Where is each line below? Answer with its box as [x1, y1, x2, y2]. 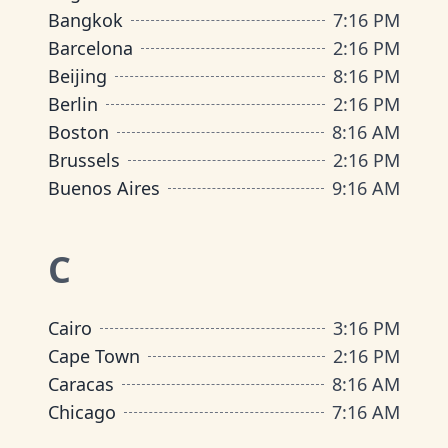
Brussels [48, 148, 120, 172]
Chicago [48, 400, 116, 424]
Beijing [48, 64, 107, 88]
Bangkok [48, 8, 123, 32]
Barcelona [48, 36, 133, 60]
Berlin [48, 92, 98, 116]
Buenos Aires [48, 176, 160, 200]
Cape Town [48, 344, 140, 368]
